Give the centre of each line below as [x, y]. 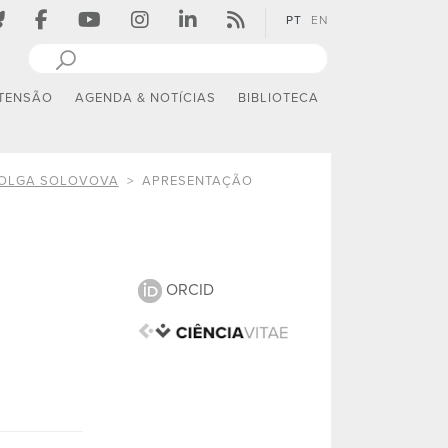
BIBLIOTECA [279, 98]
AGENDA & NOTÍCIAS [146, 98]
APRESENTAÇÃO [197, 180]
